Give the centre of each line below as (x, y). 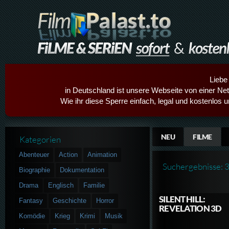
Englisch (61, 185)
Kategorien (40, 140)
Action (68, 154)
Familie (94, 185)
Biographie (35, 170)
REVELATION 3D (190, 209)
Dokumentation (82, 170)
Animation (102, 154)
